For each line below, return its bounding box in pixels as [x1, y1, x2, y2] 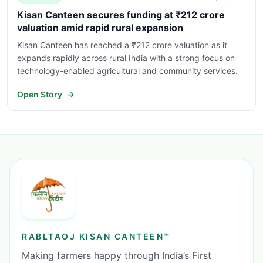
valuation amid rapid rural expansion [17, 22, 183, 33]
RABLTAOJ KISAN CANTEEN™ [22, 231, 171, 241]
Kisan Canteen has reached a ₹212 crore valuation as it [17, 40, 227, 50]
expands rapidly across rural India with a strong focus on [17, 53, 235, 63]
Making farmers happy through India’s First [22, 249, 211, 261]
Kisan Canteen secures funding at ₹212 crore [17, 9, 225, 21]
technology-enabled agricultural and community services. [17, 66, 238, 76]
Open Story [17, 89, 62, 99]
